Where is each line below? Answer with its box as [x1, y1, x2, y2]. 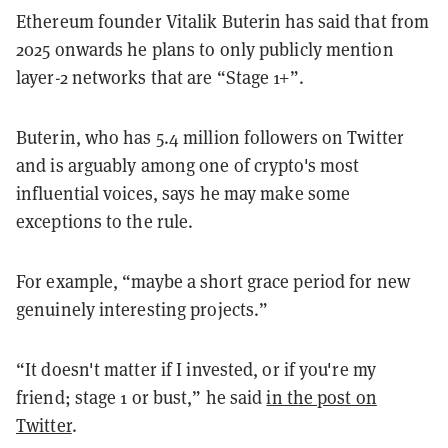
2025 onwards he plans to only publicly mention [16, 37, 394, 61]
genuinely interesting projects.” [16, 297, 269, 321]
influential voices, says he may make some [16, 181, 351, 205]
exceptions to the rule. [16, 209, 194, 233]
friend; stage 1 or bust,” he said [16, 385, 267, 409]
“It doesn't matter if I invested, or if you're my [16, 357, 376, 381]
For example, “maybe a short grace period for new [16, 269, 410, 293]
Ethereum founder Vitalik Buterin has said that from [16, 9, 430, 33]
